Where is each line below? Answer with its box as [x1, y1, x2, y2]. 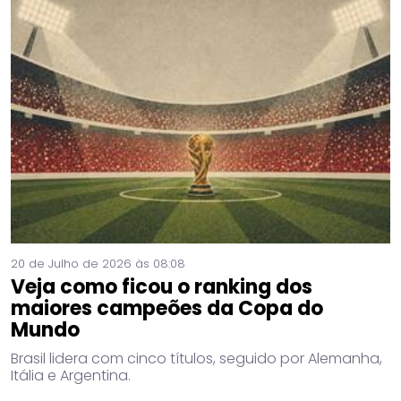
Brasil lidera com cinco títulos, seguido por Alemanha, [11, 348, 382, 370]
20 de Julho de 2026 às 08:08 [11, 255, 185, 273]
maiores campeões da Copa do [11, 294, 323, 323]
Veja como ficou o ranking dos [11, 273, 312, 302]
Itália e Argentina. [11, 365, 131, 387]
